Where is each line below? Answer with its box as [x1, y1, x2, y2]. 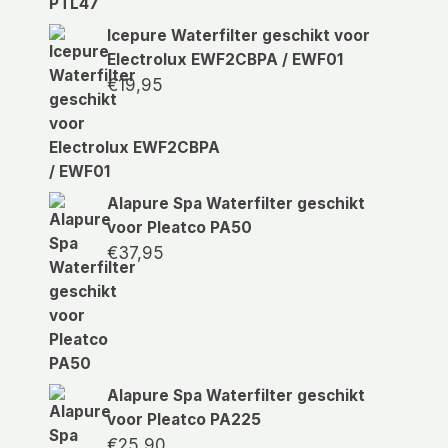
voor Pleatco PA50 [107, 217, 253, 237]
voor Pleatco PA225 [107, 409, 262, 429]
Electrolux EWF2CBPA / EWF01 [107, 49, 344, 69]
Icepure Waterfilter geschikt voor [107, 25, 371, 45]
